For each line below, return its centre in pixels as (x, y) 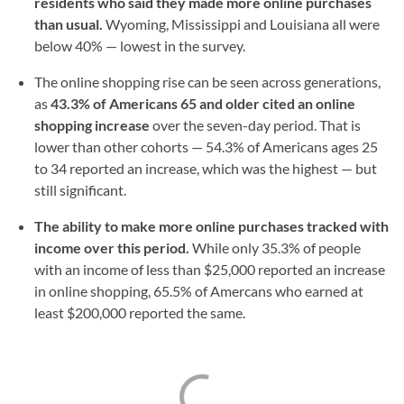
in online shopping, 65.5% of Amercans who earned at (199, 291)
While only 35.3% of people (275, 248)
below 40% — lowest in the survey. (140, 46)
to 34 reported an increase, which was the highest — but (206, 168)
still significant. (80, 190)
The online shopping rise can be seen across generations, (207, 82)
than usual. (70, 24)
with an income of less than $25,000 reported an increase (210, 269)
